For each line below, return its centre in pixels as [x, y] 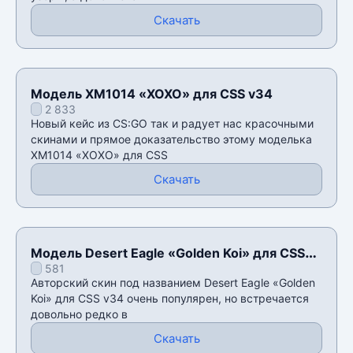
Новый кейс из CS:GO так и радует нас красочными [172, 123]
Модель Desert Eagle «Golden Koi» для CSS [168, 253]
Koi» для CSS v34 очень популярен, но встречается [170, 298]
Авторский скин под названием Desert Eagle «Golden [173, 282]
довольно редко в [79, 314]
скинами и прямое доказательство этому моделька [171, 139]
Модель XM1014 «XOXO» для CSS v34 [152, 93]
